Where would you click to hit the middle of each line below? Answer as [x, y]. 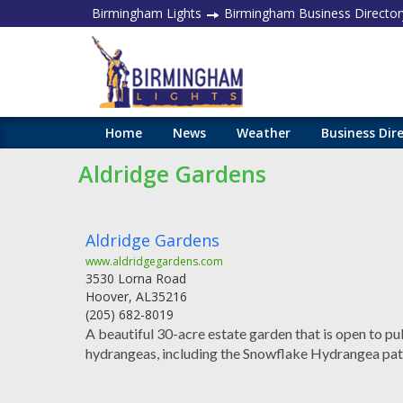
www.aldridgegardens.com [154, 261]
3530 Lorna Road [136, 278]
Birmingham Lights [147, 13]
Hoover [107, 296]
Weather [264, 133]
